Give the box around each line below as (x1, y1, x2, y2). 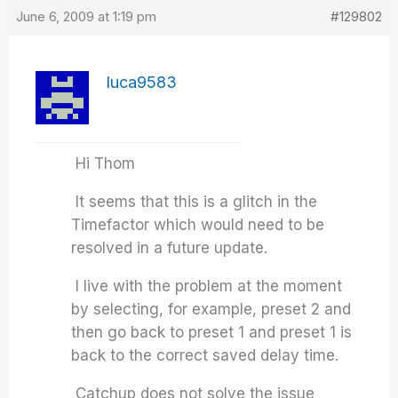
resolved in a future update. (71, 239, 268, 258)
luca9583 (107, 73, 178, 92)
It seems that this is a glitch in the (71, 193, 318, 211)
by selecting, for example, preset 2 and (71, 300, 352, 319)
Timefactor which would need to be (71, 216, 325, 235)
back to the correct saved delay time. (71, 346, 344, 365)
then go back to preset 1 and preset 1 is (71, 323, 353, 342)
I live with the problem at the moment (71, 277, 343, 296)
